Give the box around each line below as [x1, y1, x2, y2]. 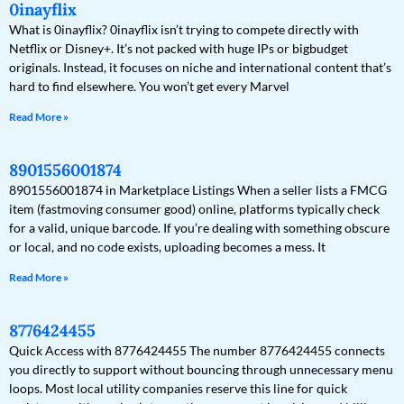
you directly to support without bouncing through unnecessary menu [9, 362, 393, 378]
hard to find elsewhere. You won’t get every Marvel [9, 78, 289, 95]
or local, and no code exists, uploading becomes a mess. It [9, 239, 326, 255]
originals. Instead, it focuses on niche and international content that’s [9, 60, 391, 76]
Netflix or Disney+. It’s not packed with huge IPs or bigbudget [9, 41, 348, 57]
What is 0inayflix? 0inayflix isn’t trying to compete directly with [9, 22, 359, 38]
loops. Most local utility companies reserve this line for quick [9, 381, 347, 397]
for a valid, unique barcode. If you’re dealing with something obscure [9, 220, 390, 236]
